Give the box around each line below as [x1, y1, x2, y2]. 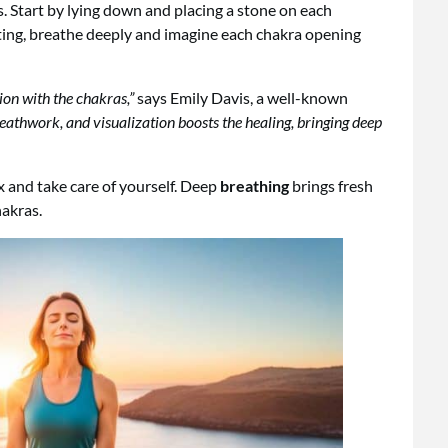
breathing [220, 175, 289, 195]
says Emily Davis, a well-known [134, 87, 348, 107]
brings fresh [289, 175, 373, 195]
